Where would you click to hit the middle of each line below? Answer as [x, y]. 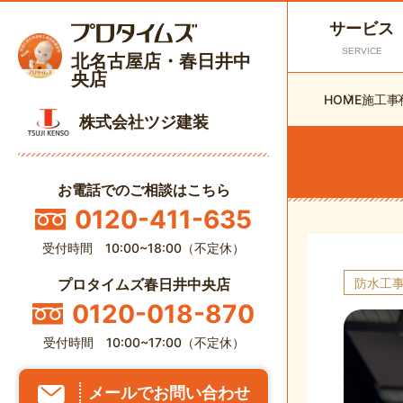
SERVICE [362, 51]
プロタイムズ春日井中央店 [143, 284]
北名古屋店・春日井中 [161, 62]
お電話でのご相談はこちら [143, 189]
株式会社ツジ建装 [144, 122]
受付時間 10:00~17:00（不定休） [143, 342]
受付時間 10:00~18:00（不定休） [143, 247]
